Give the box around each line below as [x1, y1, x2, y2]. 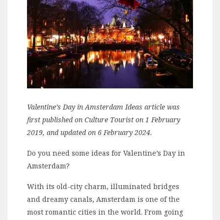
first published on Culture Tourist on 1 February [27, 114, 180, 124]
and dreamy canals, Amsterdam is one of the [27, 194, 180, 204]
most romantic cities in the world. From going [27, 207, 183, 217]
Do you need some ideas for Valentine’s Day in [27, 148, 185, 158]
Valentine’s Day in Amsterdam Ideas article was [27, 102, 180, 111]
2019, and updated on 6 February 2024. [27, 127, 152, 137]
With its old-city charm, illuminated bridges [27, 181, 179, 191]
